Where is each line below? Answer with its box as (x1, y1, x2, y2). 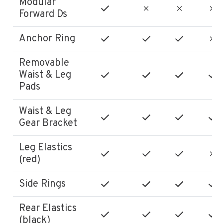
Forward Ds (19, 7, 68, 21)
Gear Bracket (19, 116, 78, 130)
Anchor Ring (19, 32, 76, 45)
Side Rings (19, 177, 66, 191)
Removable (19, 56, 70, 70)
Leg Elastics (19, 141, 73, 154)
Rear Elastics (19, 202, 77, 215)
